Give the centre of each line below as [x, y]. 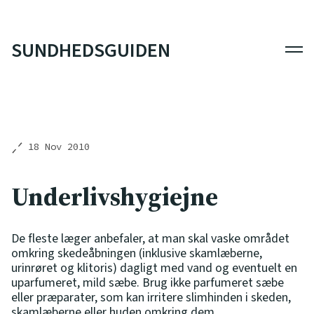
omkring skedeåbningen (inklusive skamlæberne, [137, 253]
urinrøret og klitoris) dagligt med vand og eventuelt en [154, 268]
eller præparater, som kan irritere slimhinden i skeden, [151, 297]
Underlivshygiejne [115, 196]
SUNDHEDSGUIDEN [91, 50]
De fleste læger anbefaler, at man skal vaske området [150, 238]
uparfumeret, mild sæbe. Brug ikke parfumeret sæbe [148, 282]
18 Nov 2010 [59, 146]
